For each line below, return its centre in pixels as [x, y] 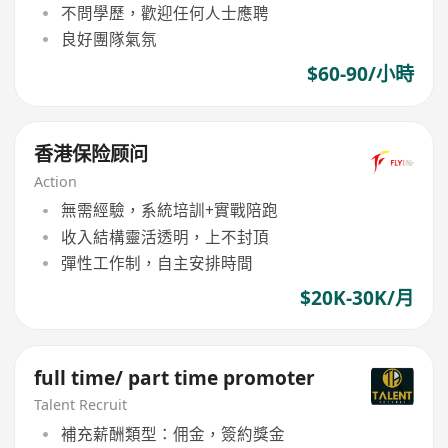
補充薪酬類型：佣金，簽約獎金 [172, 434]
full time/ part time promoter [175, 377]
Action [56, 181]
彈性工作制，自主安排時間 [156, 262]
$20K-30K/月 [356, 298]
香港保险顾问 [91, 153]
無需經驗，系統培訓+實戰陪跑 [169, 210]
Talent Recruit [81, 405]
